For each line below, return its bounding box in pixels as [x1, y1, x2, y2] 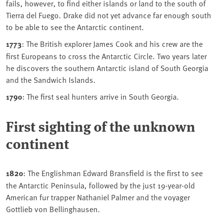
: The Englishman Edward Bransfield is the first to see [23, 167, 203, 179]
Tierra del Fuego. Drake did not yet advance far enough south [6, 9, 211, 21]
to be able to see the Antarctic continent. [6, 21, 144, 33]
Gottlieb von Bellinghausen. [6, 203, 100, 215]
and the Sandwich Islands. [6, 74, 96, 85]
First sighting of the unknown [6, 116, 195, 136]
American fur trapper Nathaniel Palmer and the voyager [6, 191, 190, 203]
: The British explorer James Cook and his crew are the [22, 38, 203, 49]
